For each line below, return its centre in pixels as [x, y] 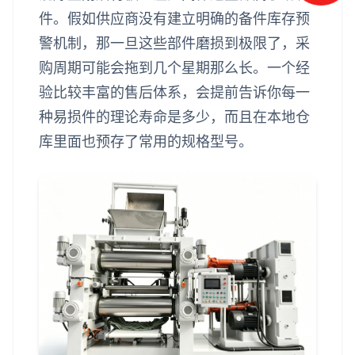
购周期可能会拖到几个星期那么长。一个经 [174, 68]
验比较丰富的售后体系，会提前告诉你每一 [174, 93]
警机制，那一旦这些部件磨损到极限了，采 [174, 44]
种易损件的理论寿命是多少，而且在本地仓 [174, 117]
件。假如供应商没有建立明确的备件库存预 [174, 19]
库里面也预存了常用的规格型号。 [146, 142]
